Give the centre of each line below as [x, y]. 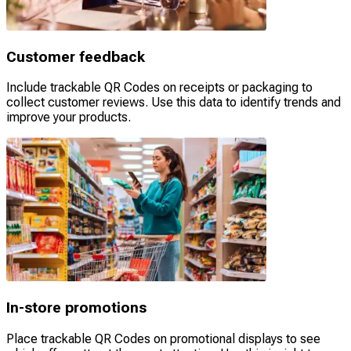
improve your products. [69, 118]
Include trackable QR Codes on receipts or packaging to [159, 88]
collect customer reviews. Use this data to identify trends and [174, 103]
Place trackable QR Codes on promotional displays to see [163, 338]
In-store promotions [76, 308]
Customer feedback [76, 57]
